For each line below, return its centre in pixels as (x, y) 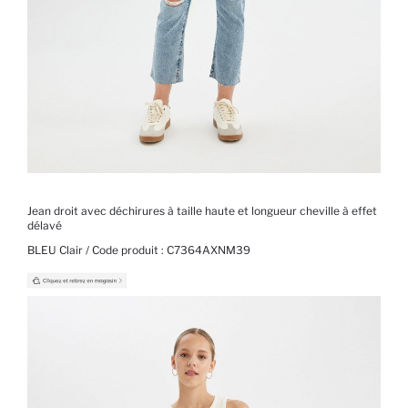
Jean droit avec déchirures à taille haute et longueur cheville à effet (202, 211)
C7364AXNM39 (209, 250)
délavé (45, 226)
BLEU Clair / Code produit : (97, 250)
